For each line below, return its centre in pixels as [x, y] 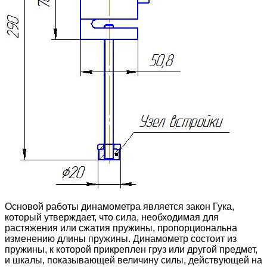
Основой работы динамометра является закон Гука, [119, 207]
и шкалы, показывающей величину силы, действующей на [133, 260]
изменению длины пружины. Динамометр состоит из [121, 239]
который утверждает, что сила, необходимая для [112, 218]
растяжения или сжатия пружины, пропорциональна [121, 228]
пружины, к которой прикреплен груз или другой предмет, [131, 250]
